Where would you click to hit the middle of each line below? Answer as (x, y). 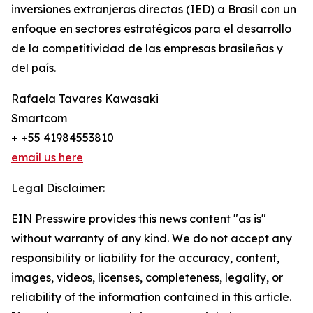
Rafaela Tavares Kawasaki (85, 99)
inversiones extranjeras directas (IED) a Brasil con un (154, 9)
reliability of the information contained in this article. (151, 297)
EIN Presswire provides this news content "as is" (139, 219)
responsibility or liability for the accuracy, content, (145, 258)
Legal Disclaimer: (58, 188)
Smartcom (39, 118)
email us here (47, 158)
